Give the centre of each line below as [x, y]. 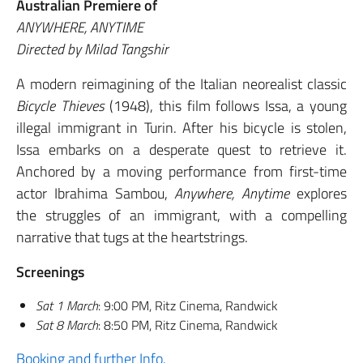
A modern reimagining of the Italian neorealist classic [181, 84]
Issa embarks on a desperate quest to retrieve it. [181, 150]
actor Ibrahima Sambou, [96, 194]
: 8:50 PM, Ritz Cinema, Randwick [188, 325]
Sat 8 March [67, 325]
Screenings [50, 272]
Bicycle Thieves [60, 106]
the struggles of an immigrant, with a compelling [181, 216]
